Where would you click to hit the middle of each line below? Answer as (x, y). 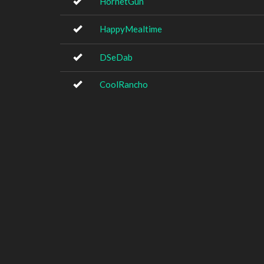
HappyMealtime (131, 29)
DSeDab (116, 57)
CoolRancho (124, 84)
